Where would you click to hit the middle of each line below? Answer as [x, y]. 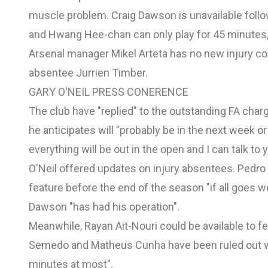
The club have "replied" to [90, 111]
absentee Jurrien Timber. [88, 72]
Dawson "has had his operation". [104, 206]
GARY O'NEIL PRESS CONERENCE [109, 92]
